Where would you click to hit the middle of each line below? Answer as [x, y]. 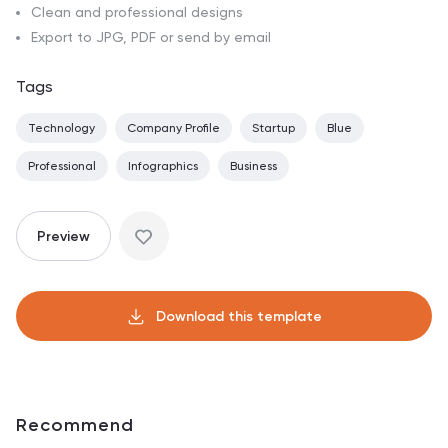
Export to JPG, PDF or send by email [151, 37]
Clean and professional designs [137, 12]
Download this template [239, 316]
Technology [61, 128]
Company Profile [173, 128]
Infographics [163, 166]
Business [253, 166]
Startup [273, 128]
